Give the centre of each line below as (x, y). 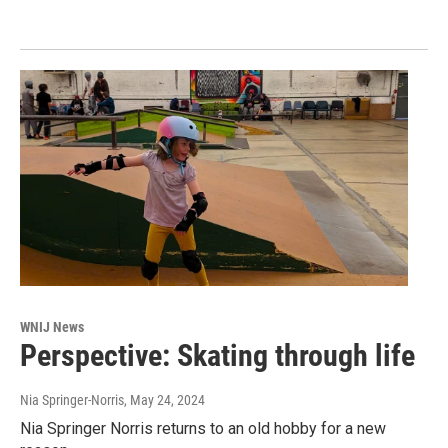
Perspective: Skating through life (217, 355)
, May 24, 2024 (164, 399)
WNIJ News (52, 326)
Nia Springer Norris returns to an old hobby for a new (203, 428)
